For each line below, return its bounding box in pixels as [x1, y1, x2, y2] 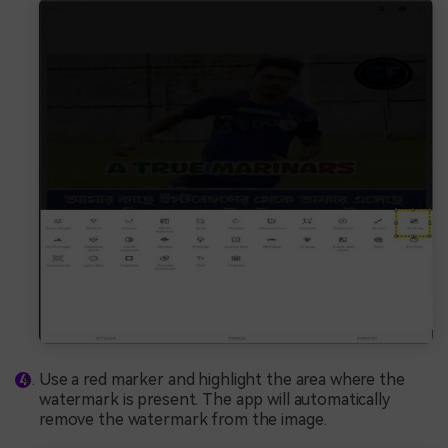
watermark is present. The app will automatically [39, 389, 390, 409]
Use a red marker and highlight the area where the [39, 369, 405, 389]
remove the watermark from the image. [39, 409, 327, 429]
